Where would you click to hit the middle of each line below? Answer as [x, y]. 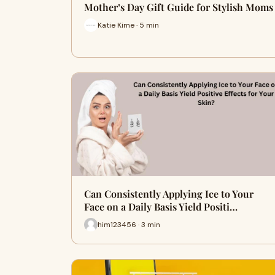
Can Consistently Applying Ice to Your [169, 194]
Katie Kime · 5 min [128, 25]
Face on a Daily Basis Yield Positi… [161, 207]
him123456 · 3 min [129, 224]
